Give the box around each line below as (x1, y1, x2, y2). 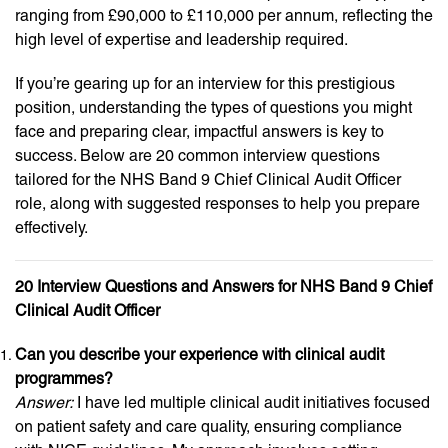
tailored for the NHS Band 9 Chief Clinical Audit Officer (15, 170, 401, 189)
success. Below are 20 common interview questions (15, 146, 380, 165)
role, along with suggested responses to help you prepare (15, 194, 420, 213)
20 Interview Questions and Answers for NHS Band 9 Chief (15, 277, 432, 296)
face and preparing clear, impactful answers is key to (15, 122, 384, 141)
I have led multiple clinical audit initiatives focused (73, 393, 430, 412)
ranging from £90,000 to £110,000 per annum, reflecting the (15, 6, 433, 25)
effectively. (15, 218, 88, 237)
